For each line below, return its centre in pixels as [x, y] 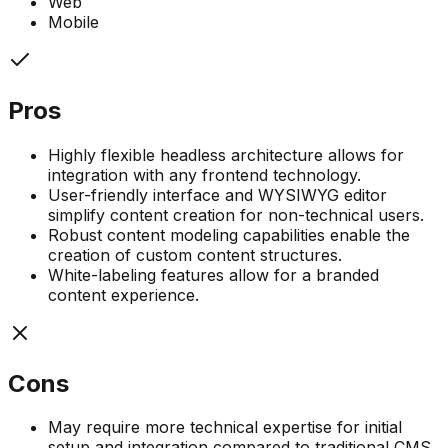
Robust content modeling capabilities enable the [229, 234]
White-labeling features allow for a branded [213, 274]
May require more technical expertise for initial [225, 427]
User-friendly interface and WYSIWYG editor [217, 194]
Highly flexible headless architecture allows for [226, 154]
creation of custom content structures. [195, 254]
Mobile [73, 21]
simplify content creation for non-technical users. [236, 214]
